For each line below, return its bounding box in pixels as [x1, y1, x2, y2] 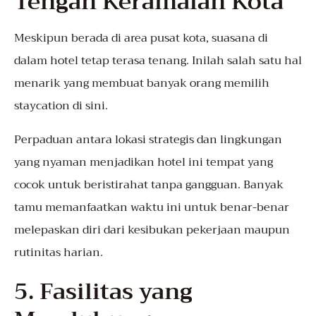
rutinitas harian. [14, 243, 103, 263]
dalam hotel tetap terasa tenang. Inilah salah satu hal [14, 51, 302, 71]
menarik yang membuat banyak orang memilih [14, 73, 269, 94]
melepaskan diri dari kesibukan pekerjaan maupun [14, 220, 290, 241]
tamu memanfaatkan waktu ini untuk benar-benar [14, 197, 289, 218]
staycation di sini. [14, 96, 108, 116]
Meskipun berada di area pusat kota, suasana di [14, 28, 268, 49]
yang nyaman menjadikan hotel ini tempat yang [14, 152, 273, 173]
